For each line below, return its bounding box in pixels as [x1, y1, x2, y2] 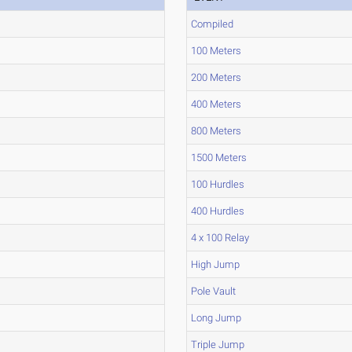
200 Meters [191, 71, 242, 83]
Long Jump [191, 312, 242, 324]
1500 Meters [191, 152, 247, 163]
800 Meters [191, 125, 242, 137]
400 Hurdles [191, 205, 245, 217]
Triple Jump [191, 339, 245, 350]
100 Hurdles [191, 178, 245, 190]
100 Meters [191, 45, 242, 57]
